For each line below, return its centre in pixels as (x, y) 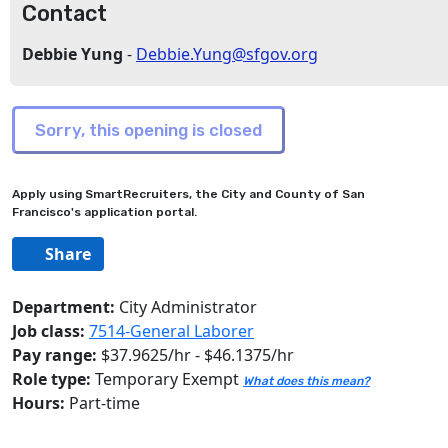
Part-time (104, 403)
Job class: (50, 331)
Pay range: (54, 355)
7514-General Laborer (171, 331)
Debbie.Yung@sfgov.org (227, 54)
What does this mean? (306, 381)
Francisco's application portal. (104, 212)
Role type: (51, 379)
